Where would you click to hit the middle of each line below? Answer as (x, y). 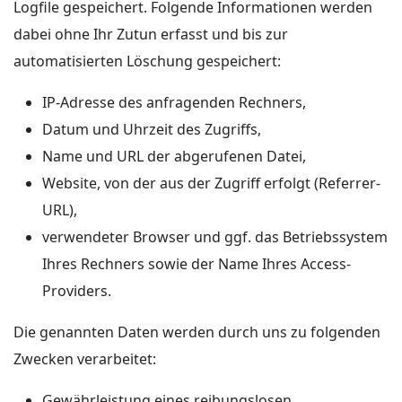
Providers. (77, 291)
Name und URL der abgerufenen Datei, (174, 156)
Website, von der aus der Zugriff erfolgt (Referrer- (211, 183)
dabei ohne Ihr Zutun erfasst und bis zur (151, 34)
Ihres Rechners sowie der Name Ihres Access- (197, 264)
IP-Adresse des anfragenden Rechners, (174, 102)
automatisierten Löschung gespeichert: (147, 61)
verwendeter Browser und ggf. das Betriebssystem (215, 237)
